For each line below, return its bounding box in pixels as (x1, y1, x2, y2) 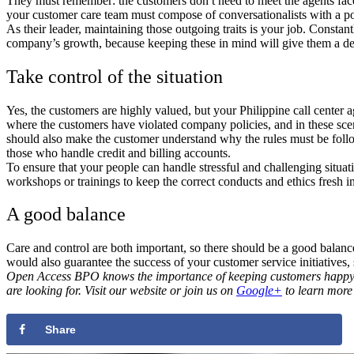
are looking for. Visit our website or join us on (6, 284, 236, 298)
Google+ (236, 284, 282, 298)
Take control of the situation (6, 66, 223, 87)
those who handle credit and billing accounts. (6, 145, 231, 160)
